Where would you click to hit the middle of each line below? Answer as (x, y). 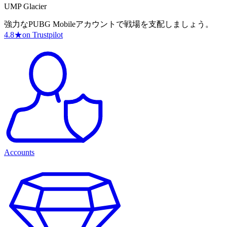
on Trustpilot (43, 35)
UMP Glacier (25, 7)
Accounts (19, 153)
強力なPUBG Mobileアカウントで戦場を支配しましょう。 (109, 24)
